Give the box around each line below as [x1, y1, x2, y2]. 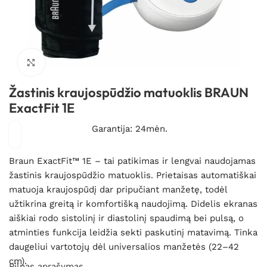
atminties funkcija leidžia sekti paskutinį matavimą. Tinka [9, 226, 257, 238]
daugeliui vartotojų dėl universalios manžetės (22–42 [9, 241, 239, 252]
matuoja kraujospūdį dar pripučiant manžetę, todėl [9, 184, 227, 195]
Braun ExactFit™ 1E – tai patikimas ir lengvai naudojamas [9, 155, 256, 166]
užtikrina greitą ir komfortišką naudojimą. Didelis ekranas [9, 198, 257, 209]
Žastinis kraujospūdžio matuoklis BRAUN [9, 83, 249, 101]
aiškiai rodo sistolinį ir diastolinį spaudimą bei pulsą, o [9, 212, 244, 223]
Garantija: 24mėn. [92, 123, 168, 134]
